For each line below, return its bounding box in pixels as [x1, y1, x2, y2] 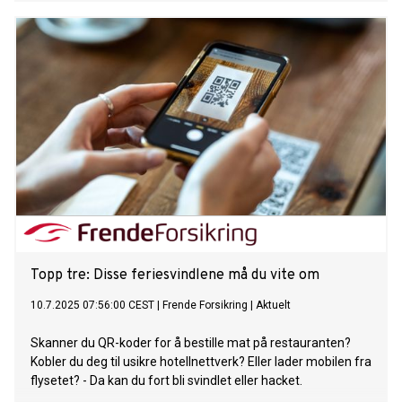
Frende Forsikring [162, 299, 248, 312]
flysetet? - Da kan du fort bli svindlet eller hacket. [31, 373, 302, 389]
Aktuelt [256, 299, 291, 312]
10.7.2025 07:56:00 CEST [31, 299, 154, 312]
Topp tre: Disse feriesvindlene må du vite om [31, 267, 319, 285]
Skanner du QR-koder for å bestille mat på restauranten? [31, 336, 351, 351]
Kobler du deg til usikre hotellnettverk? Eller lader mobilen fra [31, 354, 371, 370]
